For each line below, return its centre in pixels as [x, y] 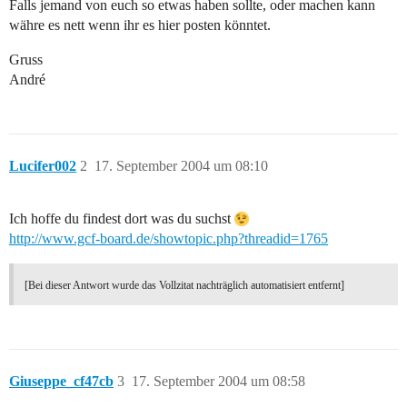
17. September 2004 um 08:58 [218, 382]
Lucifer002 [43, 166]
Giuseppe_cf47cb [61, 382]
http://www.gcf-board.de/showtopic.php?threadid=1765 [169, 239]
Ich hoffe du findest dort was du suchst [122, 219]
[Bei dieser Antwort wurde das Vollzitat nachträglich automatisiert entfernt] [184, 286]
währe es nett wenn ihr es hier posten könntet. [140, 25]
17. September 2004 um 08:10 [181, 166]
